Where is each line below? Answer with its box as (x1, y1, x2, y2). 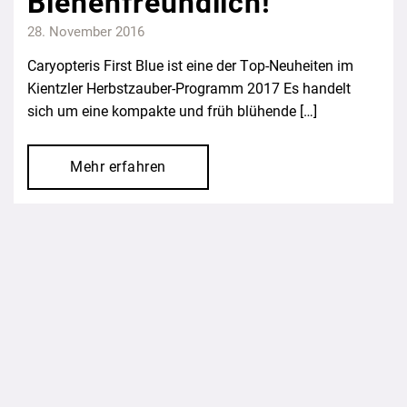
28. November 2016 (27, 23, 144, 40)
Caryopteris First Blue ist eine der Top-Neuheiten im (27, 56, 353, 74)
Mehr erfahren (70, 157, 166, 175)
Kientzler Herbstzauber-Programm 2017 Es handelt (27, 79, 351, 97)
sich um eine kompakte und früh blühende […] (27, 102, 317, 120)
